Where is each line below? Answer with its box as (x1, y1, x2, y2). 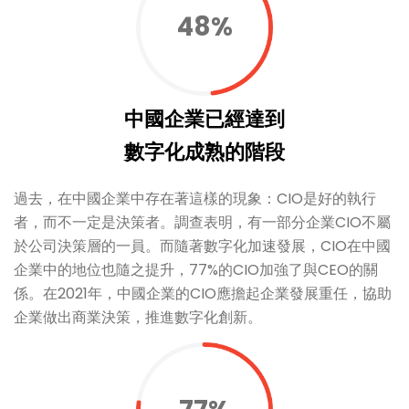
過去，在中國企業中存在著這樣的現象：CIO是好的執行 (14, 187, 376, 209)
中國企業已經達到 (124, 107, 285, 131)
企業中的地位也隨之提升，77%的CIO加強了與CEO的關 (14, 258, 378, 280)
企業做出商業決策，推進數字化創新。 (14, 306, 262, 328)
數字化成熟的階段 (124, 140, 285, 163)
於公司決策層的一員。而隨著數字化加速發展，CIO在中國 (14, 235, 391, 257)
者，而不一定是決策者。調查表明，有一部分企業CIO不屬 (14, 211, 391, 233)
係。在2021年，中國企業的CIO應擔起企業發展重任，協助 (14, 282, 392, 304)
